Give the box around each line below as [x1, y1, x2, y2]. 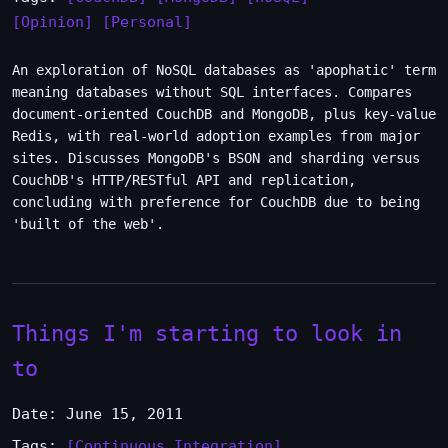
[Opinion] [12, 13, 93, 31]
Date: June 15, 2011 [12, 405, 183, 423]
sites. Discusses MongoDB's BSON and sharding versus [12, 150, 420, 166]
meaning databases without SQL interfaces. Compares [12, 84, 412, 100]
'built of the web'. [12, 216, 164, 232]
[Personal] [102, 13, 192, 31]
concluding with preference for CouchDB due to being [12, 194, 420, 210]
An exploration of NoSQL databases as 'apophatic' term [12, 62, 436, 78]
